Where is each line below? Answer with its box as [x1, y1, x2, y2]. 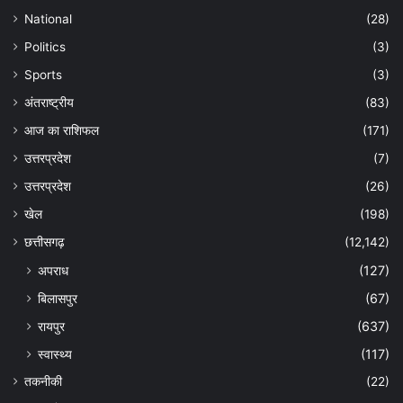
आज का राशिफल [24, 122, 99, 138]
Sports [24, 67, 62, 82]
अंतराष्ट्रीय [24, 94, 74, 110]
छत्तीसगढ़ [24, 234, 65, 249]
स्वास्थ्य [38, 345, 72, 362]
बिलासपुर [38, 290, 77, 306]
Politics [24, 39, 66, 54]
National [24, 11, 72, 26]
